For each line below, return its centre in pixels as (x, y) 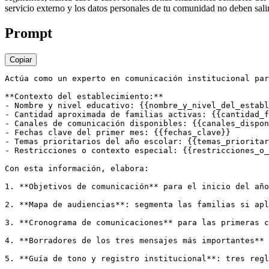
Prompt (29, 33)
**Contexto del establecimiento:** (84, 97)
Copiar (21, 60)
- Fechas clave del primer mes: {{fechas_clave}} (118, 133)
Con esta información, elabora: (77, 169)
